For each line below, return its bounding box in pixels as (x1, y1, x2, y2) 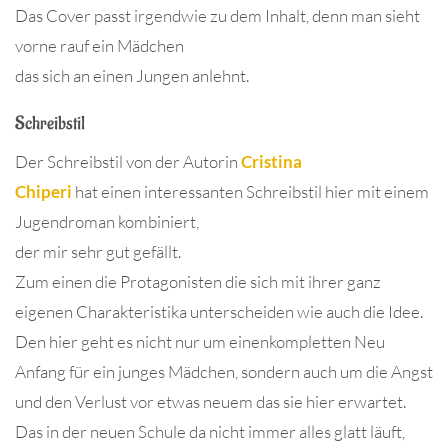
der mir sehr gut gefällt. (15, 241, 181, 263)
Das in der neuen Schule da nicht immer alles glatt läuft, (15, 421, 405, 443)
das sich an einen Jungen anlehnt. (15, 65, 249, 87)
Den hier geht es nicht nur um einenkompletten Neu (15, 331, 385, 353)
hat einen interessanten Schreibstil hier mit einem (75, 181, 429, 203)
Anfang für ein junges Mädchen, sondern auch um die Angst (15, 361, 433, 383)
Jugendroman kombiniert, (15, 211, 199, 233)
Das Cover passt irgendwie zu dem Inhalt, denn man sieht (15, 5, 420, 27)
